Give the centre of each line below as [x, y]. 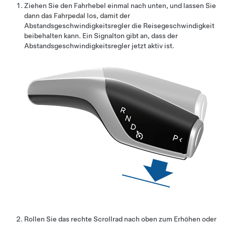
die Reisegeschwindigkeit [172, 26]
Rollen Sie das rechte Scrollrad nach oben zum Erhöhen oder [120, 219]
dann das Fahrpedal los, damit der [77, 16]
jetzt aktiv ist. [152, 46]
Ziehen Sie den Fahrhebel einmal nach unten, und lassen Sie [120, 6]
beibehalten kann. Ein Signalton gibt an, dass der [101, 36]
